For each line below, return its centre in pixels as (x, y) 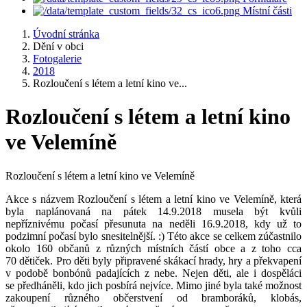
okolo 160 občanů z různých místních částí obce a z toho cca (153, 248)
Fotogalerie (57, 59)
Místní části (267, 11)
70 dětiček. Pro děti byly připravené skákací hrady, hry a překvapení (153, 260)
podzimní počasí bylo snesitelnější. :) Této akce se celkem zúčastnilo (153, 236)
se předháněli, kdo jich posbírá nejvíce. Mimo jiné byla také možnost (153, 285)
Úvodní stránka (66, 34)
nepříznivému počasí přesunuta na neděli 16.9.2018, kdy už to (153, 223)
